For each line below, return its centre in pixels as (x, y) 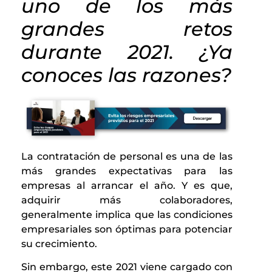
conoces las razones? (126, 75)
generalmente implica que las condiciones (127, 214)
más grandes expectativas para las (127, 171)
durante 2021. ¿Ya (127, 52)
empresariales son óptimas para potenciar (127, 229)
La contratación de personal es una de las (127, 156)
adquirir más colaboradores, (127, 200)
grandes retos (127, 29)
